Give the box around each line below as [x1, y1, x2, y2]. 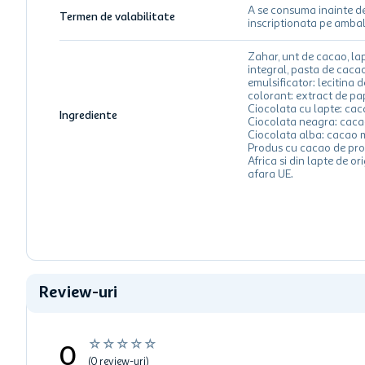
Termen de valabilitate [59, 11, 175, 23]
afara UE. [247, 169, 293, 180]
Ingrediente [59, 110, 117, 121]
